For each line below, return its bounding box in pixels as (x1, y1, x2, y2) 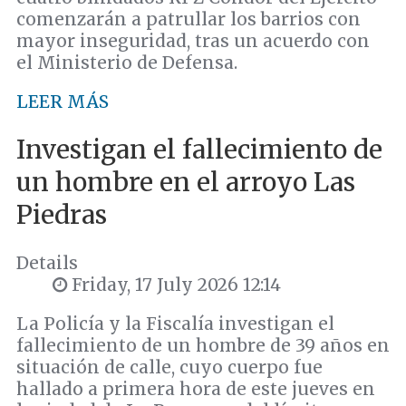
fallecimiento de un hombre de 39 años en (16, 334, 390, 357)
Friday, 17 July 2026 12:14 (67, 274, 281, 296)
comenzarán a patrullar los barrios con (16, 7, 361, 30)
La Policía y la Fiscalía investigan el (16, 313, 334, 335)
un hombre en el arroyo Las (16, 166, 355, 199)
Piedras (16, 198, 107, 232)
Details (16, 252, 78, 275)
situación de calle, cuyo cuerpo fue (16, 356, 323, 379)
